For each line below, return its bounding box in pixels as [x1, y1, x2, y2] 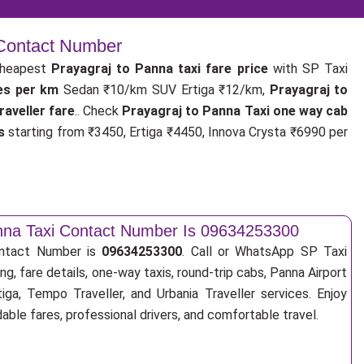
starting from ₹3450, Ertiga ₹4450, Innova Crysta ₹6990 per [4, 124, 349, 140]
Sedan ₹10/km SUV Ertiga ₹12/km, [58, 82, 270, 97]
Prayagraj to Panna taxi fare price [50, 61, 273, 76]
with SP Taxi [272, 61, 349, 76]
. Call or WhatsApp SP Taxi [182, 244, 347, 259]
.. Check [74, 103, 123, 119]
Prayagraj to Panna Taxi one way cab [122, 103, 349, 119]
